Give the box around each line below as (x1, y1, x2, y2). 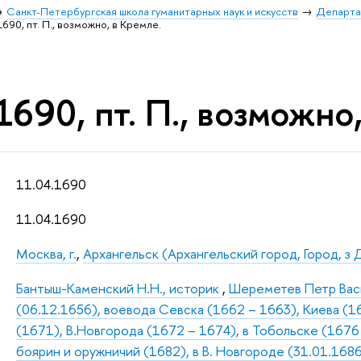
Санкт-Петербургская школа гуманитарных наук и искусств (6, 4, 299, 19)
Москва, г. (16, 244, 77, 263)
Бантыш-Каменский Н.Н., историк (16, 279, 223, 298)
